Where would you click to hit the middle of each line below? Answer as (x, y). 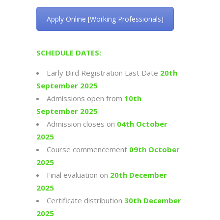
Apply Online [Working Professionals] (105, 19)
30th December (153, 201)
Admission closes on (82, 124)
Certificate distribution (85, 201)
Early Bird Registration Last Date (103, 73)
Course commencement (87, 150)
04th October (142, 124)
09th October (154, 150)
